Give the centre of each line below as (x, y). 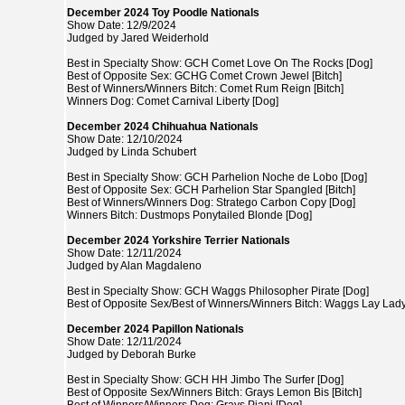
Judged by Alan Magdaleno (134, 266)
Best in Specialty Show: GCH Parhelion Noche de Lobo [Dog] (217, 177)
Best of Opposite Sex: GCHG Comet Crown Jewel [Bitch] (204, 76)
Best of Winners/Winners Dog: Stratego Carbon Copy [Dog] (211, 202)
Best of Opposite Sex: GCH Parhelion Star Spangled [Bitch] (211, 190)
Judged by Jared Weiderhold (138, 38)
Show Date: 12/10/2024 (125, 139)
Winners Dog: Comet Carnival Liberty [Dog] (173, 101)
